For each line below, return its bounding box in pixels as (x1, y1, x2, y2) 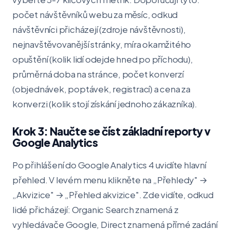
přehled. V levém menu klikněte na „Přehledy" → (12, 174, 207, 185)
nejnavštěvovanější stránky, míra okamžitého (12, 39, 191, 50)
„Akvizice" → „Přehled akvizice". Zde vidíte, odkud (12, 189, 214, 200)
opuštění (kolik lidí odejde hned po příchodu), (12, 53, 193, 65)
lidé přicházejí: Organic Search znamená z (12, 204, 179, 215)
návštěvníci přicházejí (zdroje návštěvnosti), (12, 24, 186, 35)
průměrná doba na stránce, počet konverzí (12, 68, 184, 80)
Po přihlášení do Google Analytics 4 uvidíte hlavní (12, 159, 206, 170)
